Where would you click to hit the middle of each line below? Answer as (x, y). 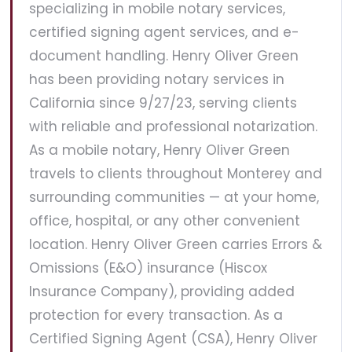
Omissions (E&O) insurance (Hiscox (148, 268)
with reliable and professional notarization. (173, 126)
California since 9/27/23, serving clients (163, 103)
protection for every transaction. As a (156, 315)
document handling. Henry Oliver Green (164, 55)
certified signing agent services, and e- (164, 32)
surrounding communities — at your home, (174, 197)
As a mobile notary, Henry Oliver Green (159, 150)
